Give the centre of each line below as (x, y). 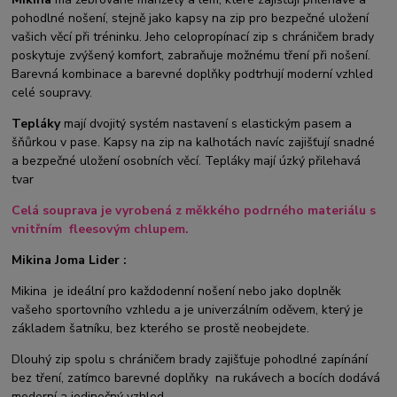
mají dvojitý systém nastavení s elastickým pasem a (206, 124)
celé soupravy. (52, 93)
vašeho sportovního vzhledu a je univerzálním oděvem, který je (188, 310)
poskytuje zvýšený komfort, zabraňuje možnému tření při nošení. (191, 56)
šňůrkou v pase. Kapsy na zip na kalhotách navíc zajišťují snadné (194, 143)
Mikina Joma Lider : (70, 261)
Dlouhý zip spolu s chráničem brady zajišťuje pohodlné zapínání (190, 360)
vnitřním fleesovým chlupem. (101, 230)
